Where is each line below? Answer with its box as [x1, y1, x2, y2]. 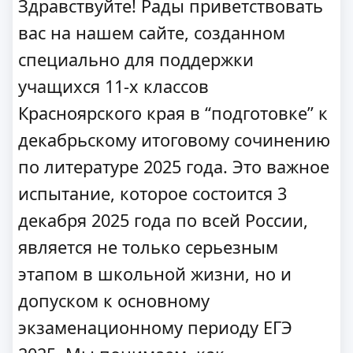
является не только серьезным [18, 236, 278, 258]
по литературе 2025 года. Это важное [18, 155, 329, 178]
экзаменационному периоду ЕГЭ [18, 316, 292, 339]
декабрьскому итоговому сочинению [18, 128, 330, 151]
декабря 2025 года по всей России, [18, 209, 308, 232]
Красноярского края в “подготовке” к [18, 102, 328, 124]
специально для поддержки [18, 48, 254, 71]
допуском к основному [18, 289, 210, 312]
